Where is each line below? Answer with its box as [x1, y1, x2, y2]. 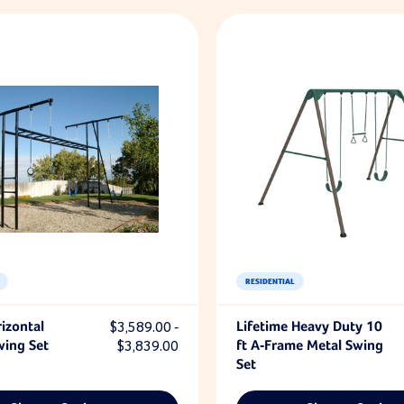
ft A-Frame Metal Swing [235, 339, 383, 353]
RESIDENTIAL [244, 275, 295, 287]
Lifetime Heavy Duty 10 [235, 320, 382, 335]
